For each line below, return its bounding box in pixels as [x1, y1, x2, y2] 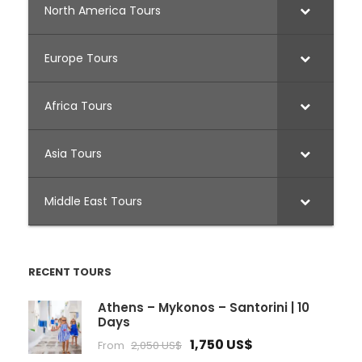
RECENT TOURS [28, 264, 112, 280]
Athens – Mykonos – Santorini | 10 [98, 299, 309, 317]
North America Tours [44, 2, 161, 19]
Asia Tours [44, 145, 102, 162]
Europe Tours [44, 50, 118, 67]
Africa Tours [44, 98, 112, 115]
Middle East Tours [44, 193, 142, 210]
